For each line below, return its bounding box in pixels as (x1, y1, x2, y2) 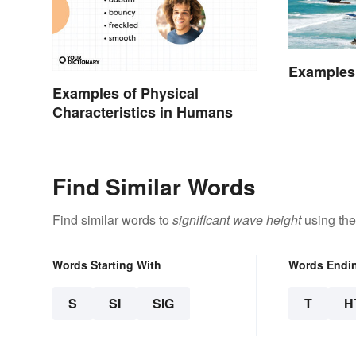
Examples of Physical (52, 82, 199, 103)
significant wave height (172, 210, 301, 229)
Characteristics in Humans (52, 101, 233, 122)
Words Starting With (52, 256, 161, 273)
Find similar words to (52, 210, 172, 229)
